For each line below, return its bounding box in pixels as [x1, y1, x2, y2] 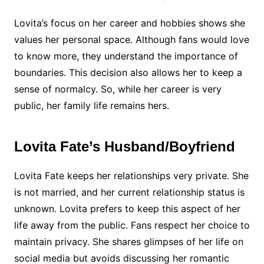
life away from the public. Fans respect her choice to [14, 219, 250, 231]
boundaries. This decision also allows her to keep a [14, 67, 242, 78]
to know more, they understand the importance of [14, 50, 238, 62]
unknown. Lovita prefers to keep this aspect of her [14, 203, 240, 214]
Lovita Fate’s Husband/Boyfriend [14, 138, 235, 154]
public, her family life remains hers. [14, 100, 169, 111]
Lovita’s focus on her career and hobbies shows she [14, 17, 245, 29]
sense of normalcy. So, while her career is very [14, 83, 222, 95]
